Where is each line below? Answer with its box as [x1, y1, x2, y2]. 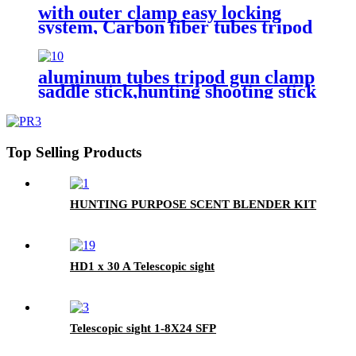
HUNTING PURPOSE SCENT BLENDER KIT [70, 197, 316, 211]
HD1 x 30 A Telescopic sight [70, 259, 215, 273]
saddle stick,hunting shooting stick [38, 81, 316, 103]
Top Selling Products [6, 144, 141, 161]
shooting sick [38, 44, 143, 66]
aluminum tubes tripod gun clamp [38, 67, 315, 88]
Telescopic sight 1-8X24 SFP [70, 321, 216, 335]
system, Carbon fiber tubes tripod [38, 16, 312, 37]
